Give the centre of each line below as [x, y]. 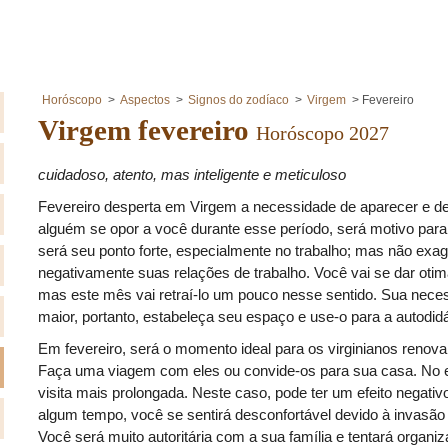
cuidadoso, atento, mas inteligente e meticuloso [192, 174]
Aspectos [145, 100]
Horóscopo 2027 [322, 132]
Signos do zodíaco [238, 100]
